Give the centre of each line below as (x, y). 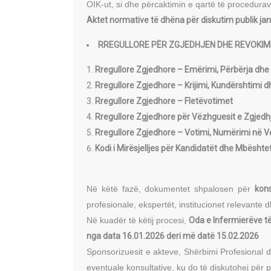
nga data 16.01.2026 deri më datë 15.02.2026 (173, 236)
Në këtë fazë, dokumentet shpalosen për (171, 189)
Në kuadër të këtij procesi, (138, 220)
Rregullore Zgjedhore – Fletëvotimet (164, 101)
